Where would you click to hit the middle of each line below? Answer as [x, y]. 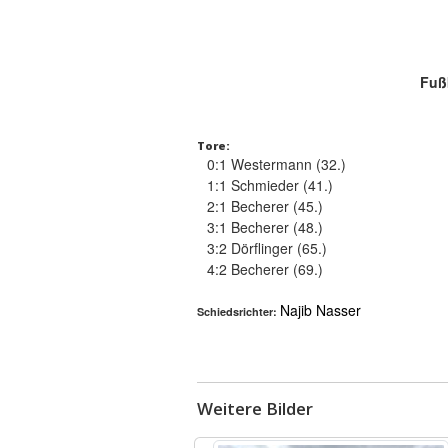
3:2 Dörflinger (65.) [266, 248]
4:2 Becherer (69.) [264, 269]
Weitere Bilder [254, 408]
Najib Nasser [320, 310]
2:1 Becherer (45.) [264, 206]
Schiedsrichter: [238, 311]
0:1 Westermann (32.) [276, 164]
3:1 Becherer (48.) [264, 227]
